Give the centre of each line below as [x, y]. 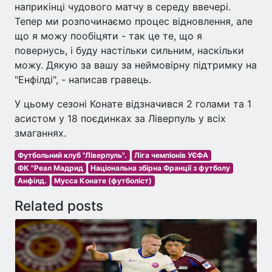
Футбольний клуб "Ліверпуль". [72, 155]
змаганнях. [40, 133]
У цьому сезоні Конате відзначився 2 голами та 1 [133, 104]
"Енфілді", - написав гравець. [83, 79]
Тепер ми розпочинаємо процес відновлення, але [134, 21]
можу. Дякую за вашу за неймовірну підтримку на [136, 65]
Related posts [59, 205]
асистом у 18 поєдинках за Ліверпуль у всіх [120, 118]
